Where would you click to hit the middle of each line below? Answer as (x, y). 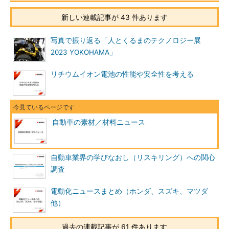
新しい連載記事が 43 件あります (114, 17)
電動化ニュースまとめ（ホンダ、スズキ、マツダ (129, 191)
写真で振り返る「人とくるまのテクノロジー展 (126, 40)
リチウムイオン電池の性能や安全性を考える (122, 74)
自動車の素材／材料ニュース (99, 122)
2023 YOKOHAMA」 (84, 52)
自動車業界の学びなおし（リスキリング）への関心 (133, 157)
